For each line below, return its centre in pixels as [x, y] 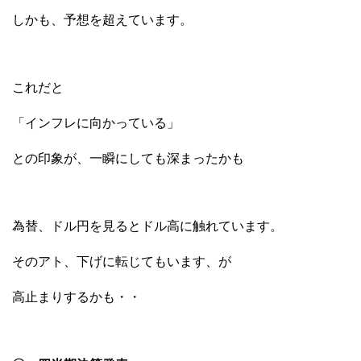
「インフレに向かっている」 [96, 122]
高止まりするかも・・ [77, 297]
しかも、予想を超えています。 [102, 19]
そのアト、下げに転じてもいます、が [122, 261]
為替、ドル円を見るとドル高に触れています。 [147, 226]
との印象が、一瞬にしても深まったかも [128, 158]
